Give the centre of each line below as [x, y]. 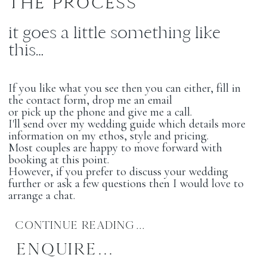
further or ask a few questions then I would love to [126, 183]
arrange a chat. [42, 195]
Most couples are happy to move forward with [116, 148]
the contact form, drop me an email [91, 100]
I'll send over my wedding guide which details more [127, 124]
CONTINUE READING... [80, 225]
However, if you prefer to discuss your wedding [119, 171]
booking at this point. [59, 159]
